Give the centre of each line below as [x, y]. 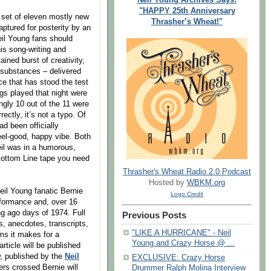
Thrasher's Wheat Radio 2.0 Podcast [187, 172]
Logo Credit [187, 194]
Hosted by [168, 183]
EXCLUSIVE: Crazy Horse [178, 258]
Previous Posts [154, 216]
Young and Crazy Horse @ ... [183, 243]
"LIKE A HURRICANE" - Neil [181, 233]
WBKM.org [206, 183]
